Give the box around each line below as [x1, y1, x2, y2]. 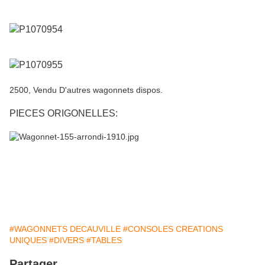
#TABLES [86, 235, 122, 245]
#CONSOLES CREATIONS [123, 224, 223, 234]
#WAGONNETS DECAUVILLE [9, 224, 121, 234]
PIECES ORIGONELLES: [9, 108, 118, 119]
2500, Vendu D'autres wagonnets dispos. [9, 85, 163, 95]
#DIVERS [49, 235, 84, 245]
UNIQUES [9, 235, 47, 245]
